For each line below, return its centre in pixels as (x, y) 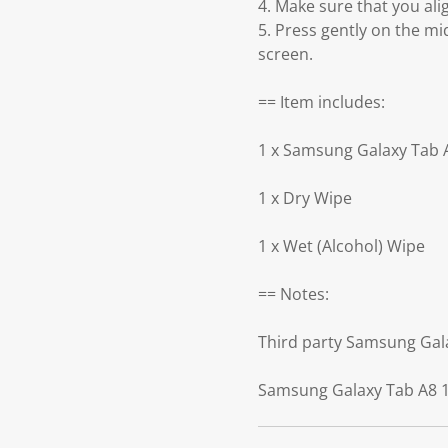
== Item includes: (321, 102)
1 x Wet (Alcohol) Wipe (341, 246)
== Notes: (293, 294)
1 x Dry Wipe (305, 198)
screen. (285, 54)
